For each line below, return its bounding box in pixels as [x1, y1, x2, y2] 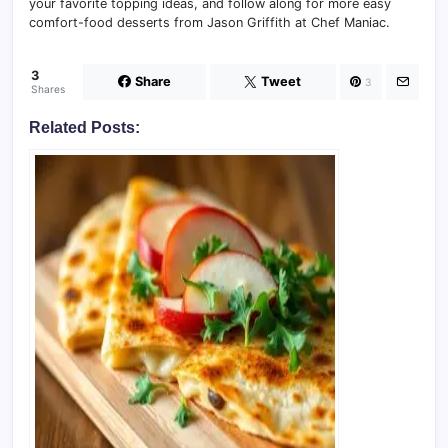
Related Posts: [29, 119, 140, 137]
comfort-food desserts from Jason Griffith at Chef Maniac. [29, 15, 390, 31]
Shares [31, 83, 65, 96]
